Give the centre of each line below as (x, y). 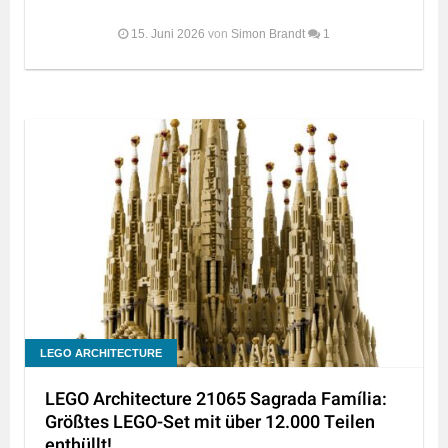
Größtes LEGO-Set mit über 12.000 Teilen (210, 423)
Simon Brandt (268, 34)
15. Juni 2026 (168, 34)
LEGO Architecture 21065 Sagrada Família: (216, 400)
